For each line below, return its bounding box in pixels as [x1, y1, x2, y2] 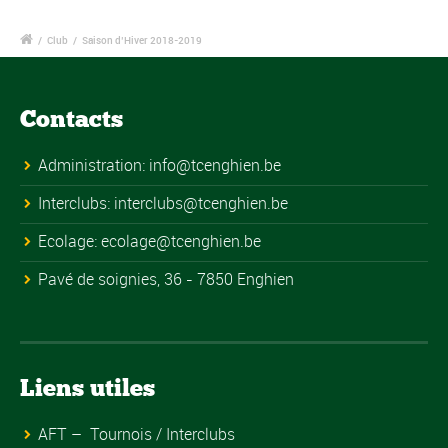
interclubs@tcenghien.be [114, 191, 288, 214]
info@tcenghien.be [149, 153, 281, 176]
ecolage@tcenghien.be [101, 229, 261, 252]
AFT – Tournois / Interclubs [38, 422, 235, 445]
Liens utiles [20, 372, 155, 402]
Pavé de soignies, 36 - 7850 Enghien [38, 267, 294, 290]
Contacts [20, 103, 123, 133]
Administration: [38, 153, 149, 176]
